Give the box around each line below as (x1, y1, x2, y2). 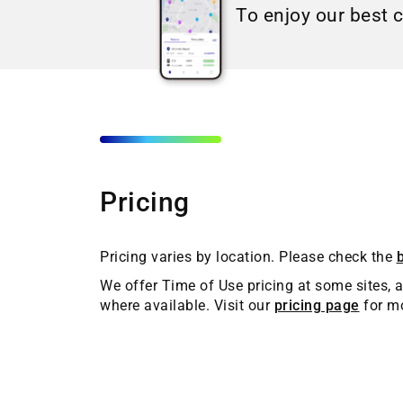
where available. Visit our (100, 297, 274, 314)
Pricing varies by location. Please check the (100, 248, 397, 265)
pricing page (273, 297, 360, 314)
